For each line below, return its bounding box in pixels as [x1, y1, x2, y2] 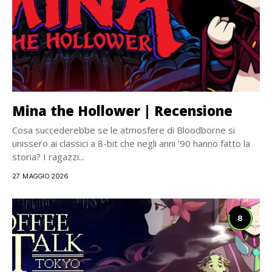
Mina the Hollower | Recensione [12, 101, 233, 120]
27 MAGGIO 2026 [12, 172, 69, 180]
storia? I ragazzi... [12, 151, 84, 163]
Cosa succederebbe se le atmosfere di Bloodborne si [12, 124, 235, 136]
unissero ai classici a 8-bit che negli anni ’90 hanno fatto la [12, 137, 250, 149]
